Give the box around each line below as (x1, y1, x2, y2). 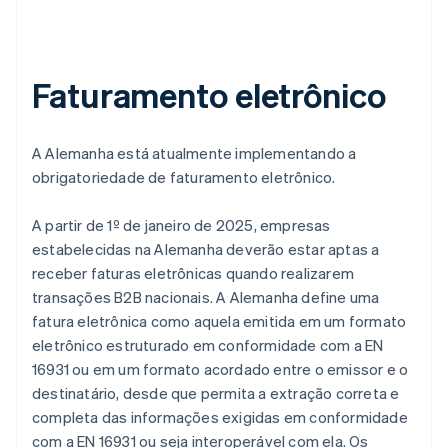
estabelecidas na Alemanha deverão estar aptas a (32, 239, 380, 260)
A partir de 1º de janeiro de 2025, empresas (32, 215, 331, 236)
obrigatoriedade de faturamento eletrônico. (32, 167, 336, 188)
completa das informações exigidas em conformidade (32, 407, 408, 428)
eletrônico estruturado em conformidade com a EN (32, 335, 384, 356)
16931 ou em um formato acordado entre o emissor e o (32, 359, 409, 380)
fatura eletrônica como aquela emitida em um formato (32, 311, 407, 332)
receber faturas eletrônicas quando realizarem (32, 263, 355, 284)
